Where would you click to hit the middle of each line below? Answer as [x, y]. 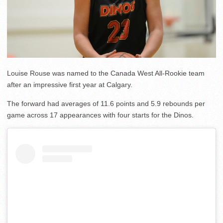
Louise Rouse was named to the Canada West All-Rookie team [106, 73]
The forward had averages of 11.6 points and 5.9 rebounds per [106, 104]
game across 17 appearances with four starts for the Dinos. [100, 115]
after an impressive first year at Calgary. [70, 85]
